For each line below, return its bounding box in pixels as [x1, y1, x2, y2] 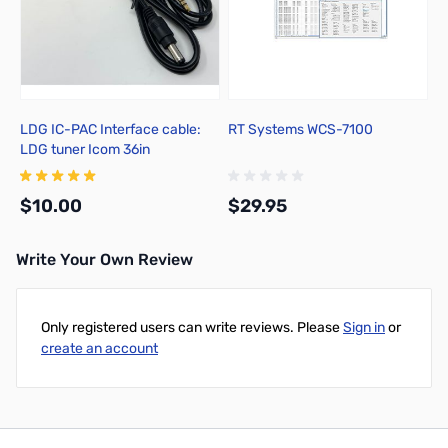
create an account [41, 340, 158, 357]
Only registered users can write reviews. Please [41, 319, 343, 336]
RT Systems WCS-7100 [228, 121, 373, 138]
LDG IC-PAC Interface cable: [20, 121, 201, 138]
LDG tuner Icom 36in [20, 141, 150, 158]
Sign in [343, 319, 385, 336]
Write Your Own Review [16, 250, 193, 269]
